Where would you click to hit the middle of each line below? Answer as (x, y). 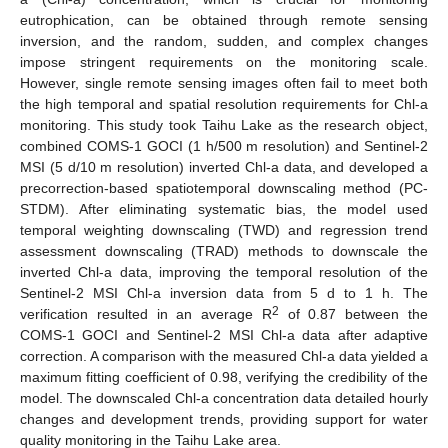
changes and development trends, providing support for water (224, 418)
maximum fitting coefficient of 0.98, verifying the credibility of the (224, 376)
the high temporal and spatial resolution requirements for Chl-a (224, 103)
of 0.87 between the (353, 313)
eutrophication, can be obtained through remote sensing (224, 19)
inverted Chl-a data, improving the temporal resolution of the (224, 271)
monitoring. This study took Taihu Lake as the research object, (224, 124)
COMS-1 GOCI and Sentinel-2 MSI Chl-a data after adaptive (224, 334)
